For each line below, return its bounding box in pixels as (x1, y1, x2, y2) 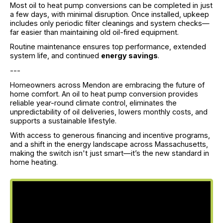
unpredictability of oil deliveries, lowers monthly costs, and (10, 107, 208, 116)
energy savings (101, 51, 158, 60)
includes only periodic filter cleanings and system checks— (10, 19, 210, 28)
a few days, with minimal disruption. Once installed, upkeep (10, 10, 209, 19)
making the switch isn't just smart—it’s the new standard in (10, 148, 209, 157)
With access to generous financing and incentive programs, (10, 130, 210, 139)
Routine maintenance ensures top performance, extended (10, 42, 206, 51)
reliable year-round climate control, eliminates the (10, 98, 177, 107)
